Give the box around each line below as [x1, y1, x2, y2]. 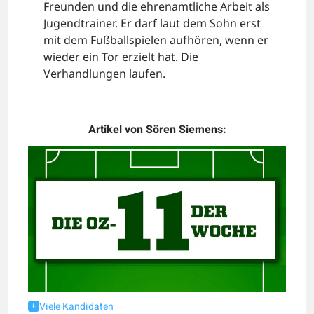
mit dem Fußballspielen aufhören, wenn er [43, 32, 268, 48]
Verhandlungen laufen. [43, 66, 165, 81]
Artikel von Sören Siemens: [88, 121, 226, 138]
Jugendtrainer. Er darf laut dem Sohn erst [43, 15, 261, 31]
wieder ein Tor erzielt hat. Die [43, 49, 198, 64]
